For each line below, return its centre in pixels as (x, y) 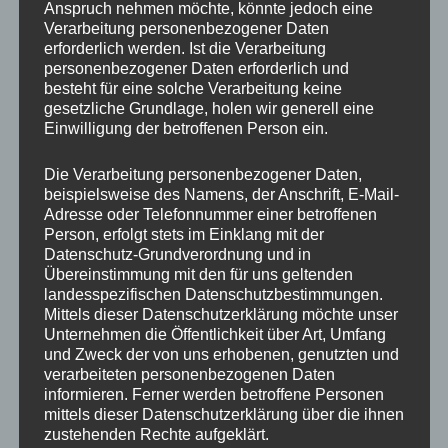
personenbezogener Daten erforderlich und (196, 68)
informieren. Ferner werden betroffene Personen (213, 394)
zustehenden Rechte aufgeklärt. (156, 434)
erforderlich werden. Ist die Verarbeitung (184, 48)
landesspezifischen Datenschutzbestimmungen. (213, 294)
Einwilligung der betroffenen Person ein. (185, 128)
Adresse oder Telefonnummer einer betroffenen (210, 214)
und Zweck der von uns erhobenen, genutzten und (221, 354)
